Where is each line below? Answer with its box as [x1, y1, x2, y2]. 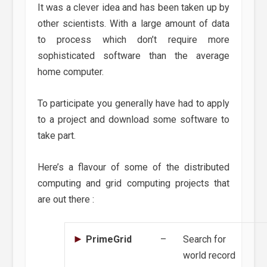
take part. [37, 130, 76, 142]
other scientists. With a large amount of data [37, 18, 230, 30]
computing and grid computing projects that [37, 177, 230, 189]
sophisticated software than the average [37, 50, 230, 62]
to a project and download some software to [37, 114, 230, 126]
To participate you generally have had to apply [37, 98, 230, 110]
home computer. [37, 66, 104, 78]
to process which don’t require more [37, 34, 230, 46]
